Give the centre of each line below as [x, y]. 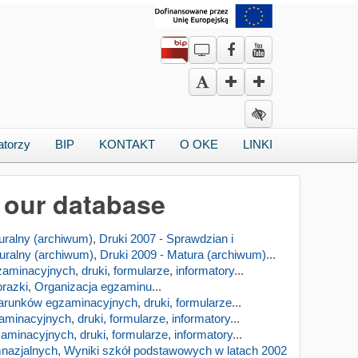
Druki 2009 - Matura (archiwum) [183, 255]
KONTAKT [127, 144]
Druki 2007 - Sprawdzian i [166, 239]
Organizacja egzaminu [93, 286]
